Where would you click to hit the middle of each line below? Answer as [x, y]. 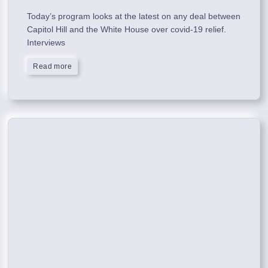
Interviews [46, 43]
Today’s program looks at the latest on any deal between [134, 16]
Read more [53, 67]
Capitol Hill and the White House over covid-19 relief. [127, 30]
